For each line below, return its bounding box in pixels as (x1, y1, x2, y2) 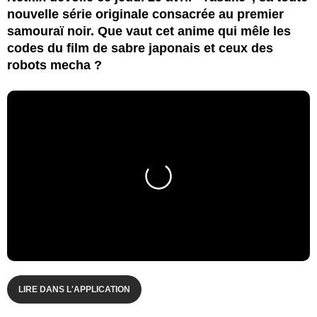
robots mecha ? (7, 57, 102, 72)
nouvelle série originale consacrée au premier (7, 6, 284, 21)
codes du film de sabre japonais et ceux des (7, 40, 273, 55)
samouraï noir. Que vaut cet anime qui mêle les (7, 23, 291, 38)
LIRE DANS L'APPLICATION (18, 284, 130, 294)
